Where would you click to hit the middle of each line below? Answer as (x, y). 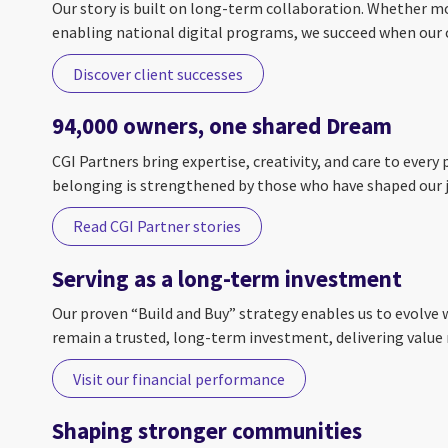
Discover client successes (158, 73)
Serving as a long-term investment (227, 278)
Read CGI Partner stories (157, 226)
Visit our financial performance (179, 378)
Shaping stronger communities (207, 431)
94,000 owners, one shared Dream (222, 126)
